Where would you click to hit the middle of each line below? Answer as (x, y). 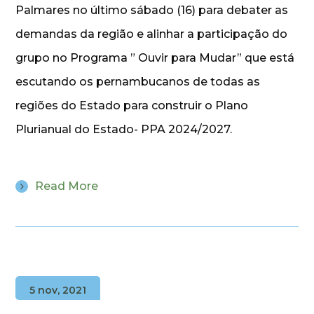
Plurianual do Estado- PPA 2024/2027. (124, 129)
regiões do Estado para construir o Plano (132, 105)
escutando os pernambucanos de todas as (138, 81)
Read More (67, 186)
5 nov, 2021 (58, 290)
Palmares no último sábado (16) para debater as (152, 10)
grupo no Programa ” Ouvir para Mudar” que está (155, 57)
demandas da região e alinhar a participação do (152, 34)
